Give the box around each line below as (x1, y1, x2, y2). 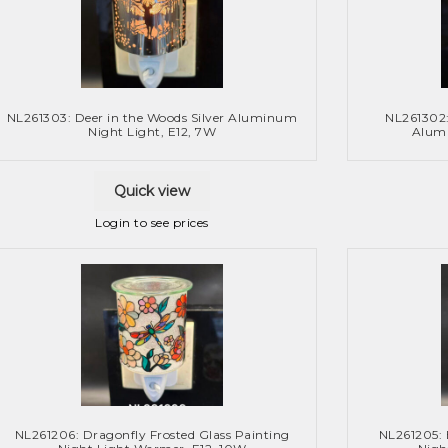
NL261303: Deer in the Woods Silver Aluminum (6, 109, 298, 125)
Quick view (114, 181, 190, 200)
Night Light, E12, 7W (88, 123, 216, 139)
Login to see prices (95, 214, 209, 230)
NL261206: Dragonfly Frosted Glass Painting (14, 427, 290, 443)
